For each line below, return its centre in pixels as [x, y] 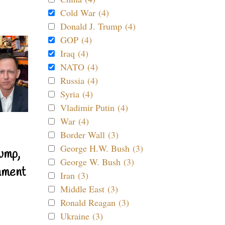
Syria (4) [77, 94]
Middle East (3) [89, 189]
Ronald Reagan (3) [95, 202]
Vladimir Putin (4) [94, 107]
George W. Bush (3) [97, 162]
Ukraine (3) [82, 216]
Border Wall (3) [89, 135]
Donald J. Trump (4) [98, 26]
